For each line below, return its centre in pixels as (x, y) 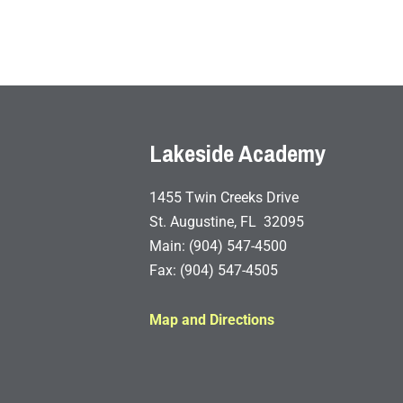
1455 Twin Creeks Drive (224, 197)
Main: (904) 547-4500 (219, 246)
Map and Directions (212, 319)
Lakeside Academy (238, 153)
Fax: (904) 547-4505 (214, 270)
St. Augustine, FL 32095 (227, 221)
